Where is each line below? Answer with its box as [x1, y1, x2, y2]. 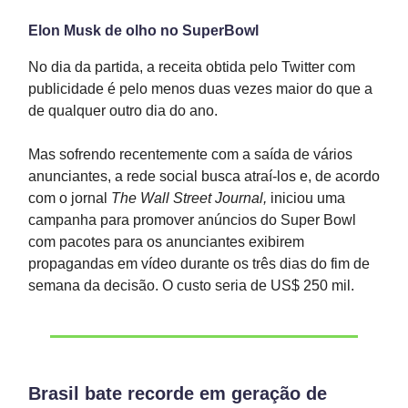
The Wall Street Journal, [111, 190, 267, 207]
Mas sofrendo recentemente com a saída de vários [28, 147, 352, 163]
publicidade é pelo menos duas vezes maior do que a [28, 81, 372, 97]
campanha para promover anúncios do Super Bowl [28, 212, 356, 229]
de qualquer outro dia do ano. [28, 103, 218, 119]
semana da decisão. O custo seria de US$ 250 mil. [28, 278, 354, 294]
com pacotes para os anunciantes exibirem [28, 234, 304, 250]
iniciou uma [267, 190, 345, 207]
